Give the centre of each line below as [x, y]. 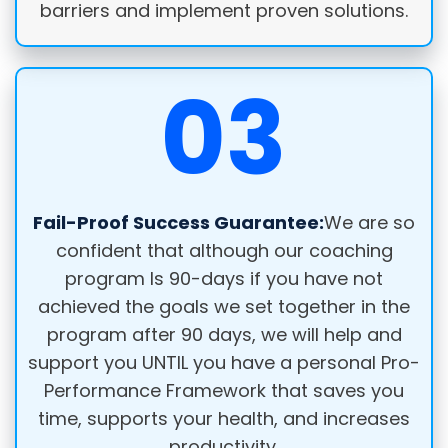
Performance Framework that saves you [224, 391]
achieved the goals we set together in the [224, 307]
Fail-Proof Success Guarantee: [178, 223]
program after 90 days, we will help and [224, 335]
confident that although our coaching [224, 251]
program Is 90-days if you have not [224, 279]
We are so [369, 223]
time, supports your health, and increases [224, 419]
